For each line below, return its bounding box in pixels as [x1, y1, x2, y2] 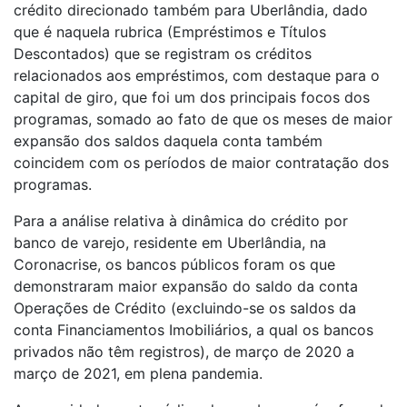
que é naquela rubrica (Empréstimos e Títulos [14, 23, 326, 42]
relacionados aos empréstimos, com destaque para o [14, 66, 380, 85]
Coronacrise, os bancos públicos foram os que [14, 255, 335, 274]
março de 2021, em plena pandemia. [14, 364, 263, 383]
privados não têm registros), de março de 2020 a [14, 342, 354, 362]
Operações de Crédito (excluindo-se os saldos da [14, 299, 356, 318]
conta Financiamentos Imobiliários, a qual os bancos [14, 321, 373, 340]
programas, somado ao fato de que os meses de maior [14, 110, 392, 129]
